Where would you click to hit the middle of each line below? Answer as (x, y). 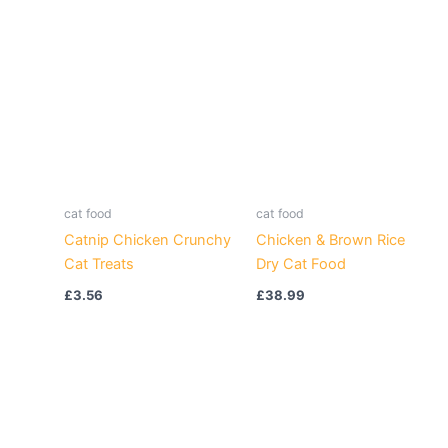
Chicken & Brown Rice (330, 240)
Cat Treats (98, 264)
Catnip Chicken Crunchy (147, 240)
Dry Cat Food (300, 264)
